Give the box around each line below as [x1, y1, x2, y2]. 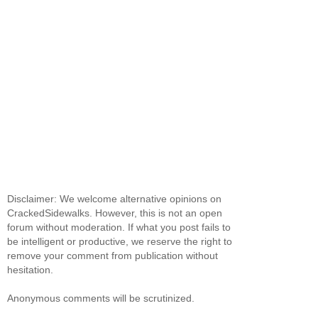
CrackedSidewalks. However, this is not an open [7, 207, 222, 219]
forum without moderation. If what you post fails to [7, 221, 231, 234]
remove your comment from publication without [7, 250, 218, 262]
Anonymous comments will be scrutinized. [7, 292, 194, 305]
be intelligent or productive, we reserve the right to [7, 236, 232, 248]
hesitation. [7, 264, 53, 276]
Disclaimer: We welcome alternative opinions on [7, 193, 221, 205]
